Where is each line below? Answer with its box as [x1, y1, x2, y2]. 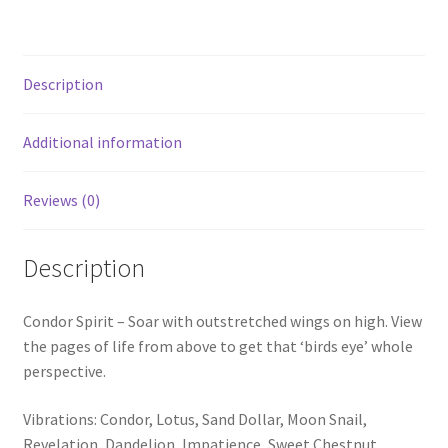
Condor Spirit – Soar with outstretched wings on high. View [22, 311, 422, 332]
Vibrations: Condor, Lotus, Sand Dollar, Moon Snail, [22, 409, 367, 430]
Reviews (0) [22, 189, 100, 210]
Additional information [22, 131, 182, 152]
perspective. [22, 361, 106, 382]
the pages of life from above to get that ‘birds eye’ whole [22, 336, 413, 357]
